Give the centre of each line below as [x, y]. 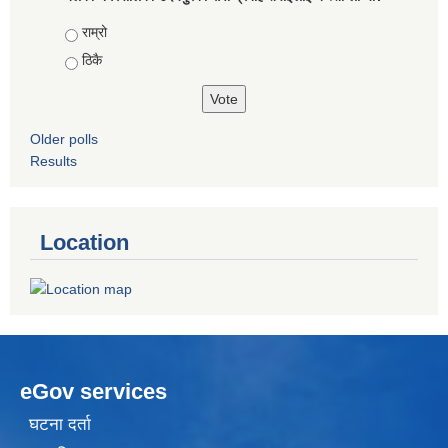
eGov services [93, 391]
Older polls [64, 139]
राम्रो [94, 32]
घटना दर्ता [59, 425]
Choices [92, 32]
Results [53, 161]
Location [84, 243]
